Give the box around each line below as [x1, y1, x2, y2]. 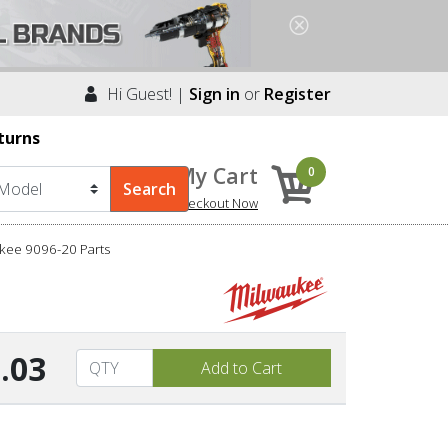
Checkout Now [172, 193, 258, 212]
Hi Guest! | [99, 82, 189, 105]
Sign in [189, 82, 240, 105]
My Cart [176, 160, 258, 190]
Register [264, 82, 331, 105]
